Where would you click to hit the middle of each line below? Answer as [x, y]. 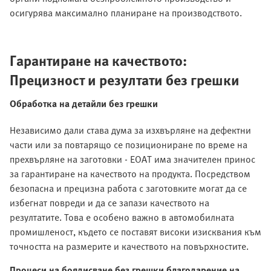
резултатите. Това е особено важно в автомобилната [122, 217]
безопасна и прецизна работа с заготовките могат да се [128, 188]
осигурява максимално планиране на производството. [126, 13]
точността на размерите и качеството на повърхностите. [129, 247]
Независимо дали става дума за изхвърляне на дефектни [130, 130]
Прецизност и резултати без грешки [125, 80]
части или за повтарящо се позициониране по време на [129, 145]
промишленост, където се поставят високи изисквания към [135, 232]
